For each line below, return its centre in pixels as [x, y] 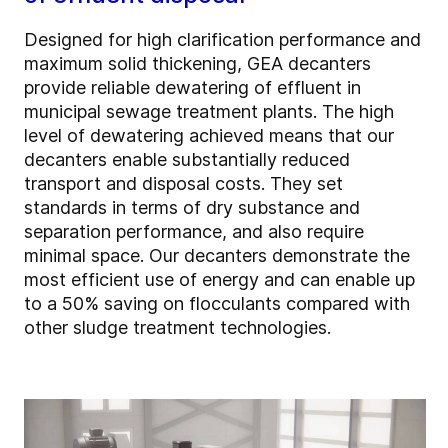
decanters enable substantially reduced [187, 160]
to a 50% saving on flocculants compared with [217, 304]
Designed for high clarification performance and [222, 40]
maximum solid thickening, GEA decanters [197, 64]
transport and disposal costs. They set [183, 184]
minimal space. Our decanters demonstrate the [217, 256]
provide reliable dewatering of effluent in [192, 88]
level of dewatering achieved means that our [209, 136]
